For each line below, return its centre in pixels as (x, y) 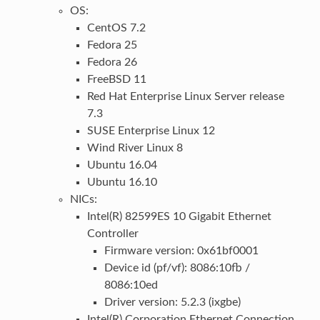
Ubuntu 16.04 (122, 165)
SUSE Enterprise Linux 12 (151, 130)
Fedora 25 (112, 45)
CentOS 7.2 (116, 27)
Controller (112, 233)
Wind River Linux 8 (135, 147)
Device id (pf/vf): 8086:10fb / (177, 267)
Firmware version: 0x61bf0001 (181, 250)
